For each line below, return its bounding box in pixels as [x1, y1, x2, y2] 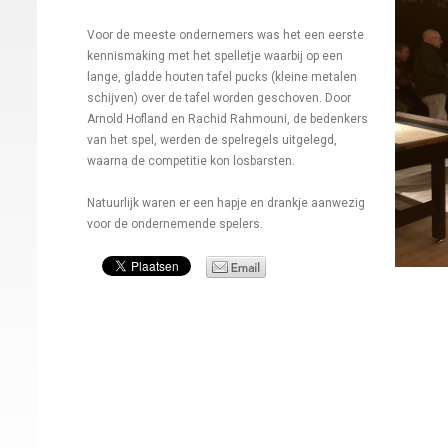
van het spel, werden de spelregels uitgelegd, [87, 133, 337, 148]
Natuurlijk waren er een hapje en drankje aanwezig [87, 196, 365, 211]
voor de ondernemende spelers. [87, 217, 263, 232]
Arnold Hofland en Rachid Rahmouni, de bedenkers [87, 112, 368, 127]
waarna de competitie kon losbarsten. [87, 154, 295, 169]
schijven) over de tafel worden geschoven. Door [87, 91, 351, 106]
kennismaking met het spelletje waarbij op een [87, 49, 343, 64]
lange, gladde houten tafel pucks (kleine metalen [87, 70, 357, 85]
